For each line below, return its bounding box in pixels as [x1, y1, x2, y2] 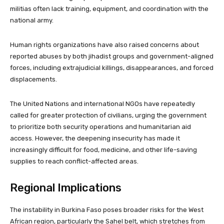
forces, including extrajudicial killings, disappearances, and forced [10, 63, 213, 71]
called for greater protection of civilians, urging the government [10, 111, 206, 119]
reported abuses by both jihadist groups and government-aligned [10, 52, 213, 60]
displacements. [10, 75, 57, 83]
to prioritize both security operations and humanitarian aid [10, 122, 191, 130]
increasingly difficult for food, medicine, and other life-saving [10, 145, 197, 153]
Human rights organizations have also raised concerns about [10, 40, 199, 48]
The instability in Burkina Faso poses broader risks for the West [10, 205, 203, 213]
